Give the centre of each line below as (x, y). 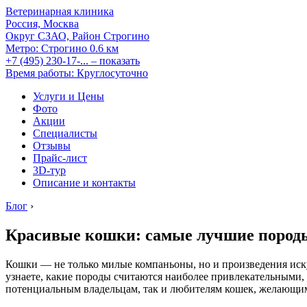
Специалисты (65, 133)
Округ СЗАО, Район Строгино (77, 36)
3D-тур (49, 170)
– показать (115, 61)
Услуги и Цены (69, 96)
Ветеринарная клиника (60, 11)
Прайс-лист (60, 158)
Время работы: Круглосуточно (77, 73)
